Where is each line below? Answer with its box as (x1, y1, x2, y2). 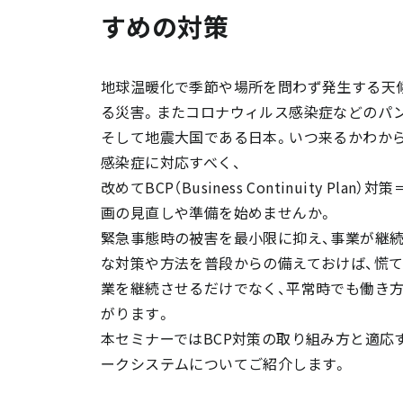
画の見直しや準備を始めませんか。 (101, 201, 334, 223)
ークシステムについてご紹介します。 (101, 352, 348, 374)
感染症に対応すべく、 (101, 150, 241, 173)
